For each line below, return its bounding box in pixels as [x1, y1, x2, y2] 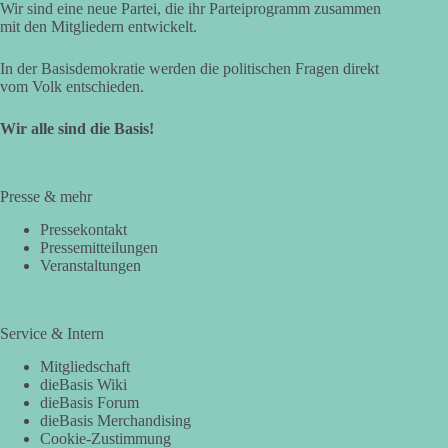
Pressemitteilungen [40, 238, 158, 256]
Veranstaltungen [40, 256, 141, 274]
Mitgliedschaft [40, 357, 130, 375]
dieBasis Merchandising [40, 411, 191, 429]
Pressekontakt [40, 220, 127, 238]
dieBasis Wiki [40, 375, 127, 393]
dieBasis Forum [40, 393, 139, 411]
